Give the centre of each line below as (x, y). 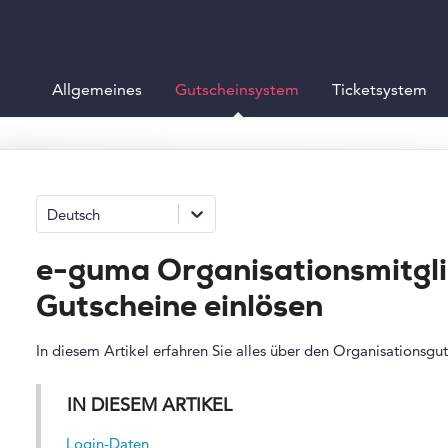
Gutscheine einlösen (179, 309)
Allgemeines (97, 89)
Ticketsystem (379, 89)
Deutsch (73, 214)
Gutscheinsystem (237, 89)
